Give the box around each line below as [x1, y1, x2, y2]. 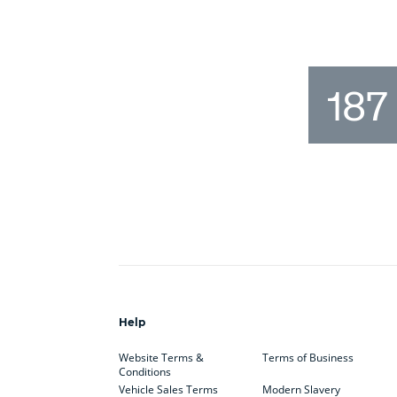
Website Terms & [119, 349, 205, 365]
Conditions [119, 363, 172, 379]
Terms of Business [261, 349, 354, 365]
